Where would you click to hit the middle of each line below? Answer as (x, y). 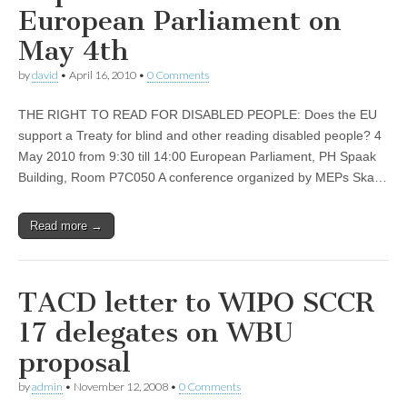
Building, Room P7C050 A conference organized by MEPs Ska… (203, 177)
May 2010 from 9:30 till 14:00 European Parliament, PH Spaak (197, 156)
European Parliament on (180, 21)
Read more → (66, 226)
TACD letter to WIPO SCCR (196, 303)
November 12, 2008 (121, 387)
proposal (74, 362)
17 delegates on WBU (155, 333)
